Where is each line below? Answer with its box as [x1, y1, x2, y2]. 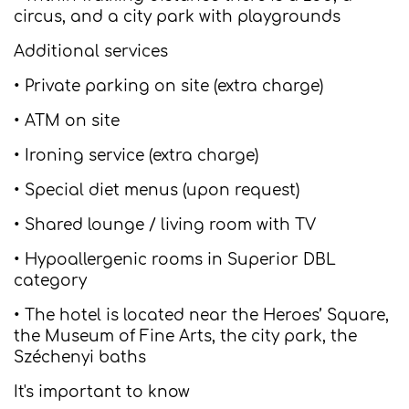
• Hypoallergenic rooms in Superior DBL [14, 251, 336, 268]
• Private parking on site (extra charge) [14, 78, 323, 95]
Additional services [14, 43, 168, 60]
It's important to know [14, 383, 190, 401]
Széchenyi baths [14, 349, 146, 366]
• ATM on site [14, 112, 120, 130]
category [14, 272, 87, 289]
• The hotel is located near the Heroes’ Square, [14, 307, 389, 324]
